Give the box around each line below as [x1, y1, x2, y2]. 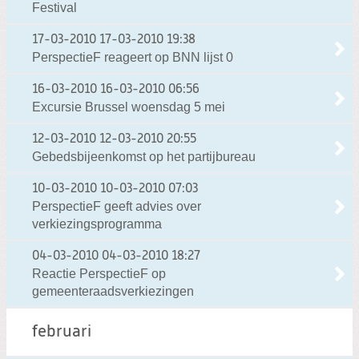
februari [32, 323, 91, 341]
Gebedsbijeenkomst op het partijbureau [32, 149, 256, 163]
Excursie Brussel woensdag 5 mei [32, 99, 225, 114]
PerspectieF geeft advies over [32, 199, 201, 213]
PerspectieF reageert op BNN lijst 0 [32, 50, 233, 64]
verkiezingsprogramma [32, 216, 162, 231]
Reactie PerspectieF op [32, 266, 166, 280]
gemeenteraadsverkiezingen [32, 284, 194, 298]
